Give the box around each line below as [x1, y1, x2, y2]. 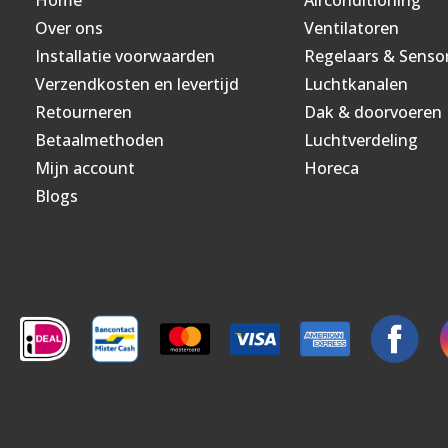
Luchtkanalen [303, 72, 408, 95]
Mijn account [35, 156, 135, 179]
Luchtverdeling [303, 128, 418, 151]
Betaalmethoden [35, 128, 164, 151]
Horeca [303, 156, 359, 179]
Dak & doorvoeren [303, 100, 442, 123]
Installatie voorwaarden [35, 44, 215, 67]
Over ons [35, 16, 103, 39]
